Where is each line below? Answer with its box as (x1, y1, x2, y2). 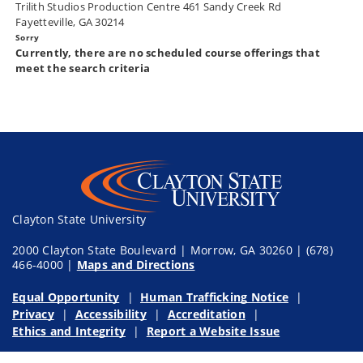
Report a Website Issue (146, 323, 280, 339)
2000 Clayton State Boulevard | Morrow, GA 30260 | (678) (12, 242, 333, 258)
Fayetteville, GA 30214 (15, 15, 125, 30)
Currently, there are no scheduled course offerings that (15, 45, 320, 61)
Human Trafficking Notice (140, 289, 288, 305)
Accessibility (75, 306, 147, 322)
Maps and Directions (76, 257, 195, 272)
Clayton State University (12, 211, 146, 227)
